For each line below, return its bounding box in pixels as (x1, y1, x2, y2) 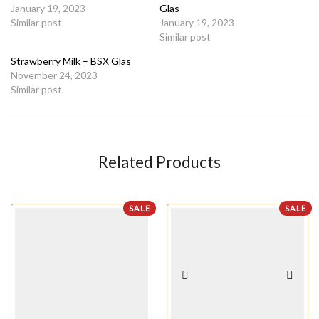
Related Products (98, 152, 221, 172)
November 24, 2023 (11, 69, 98, 82)
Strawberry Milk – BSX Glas (11, 55, 131, 68)
